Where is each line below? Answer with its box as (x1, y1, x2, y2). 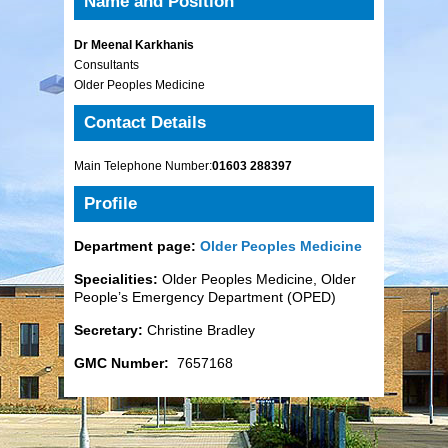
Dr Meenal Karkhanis (74, 37, 194, 52)
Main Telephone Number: (74, 158, 212, 173)
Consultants (74, 57, 139, 72)
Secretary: (74, 321, 143, 338)
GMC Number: (74, 354, 169, 371)
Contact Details (84, 112, 206, 132)
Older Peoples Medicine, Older (158, 270, 356, 287)
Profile (84, 193, 137, 213)
